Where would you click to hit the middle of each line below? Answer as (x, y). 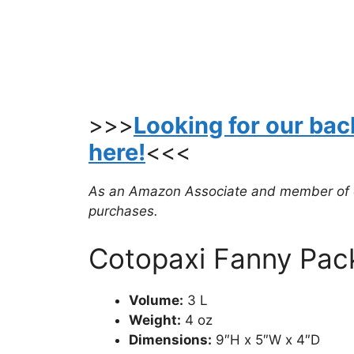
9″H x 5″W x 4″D (266, 339)
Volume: (156, 300)
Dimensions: (170, 339)
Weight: (155, 320)
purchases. (123, 211)
